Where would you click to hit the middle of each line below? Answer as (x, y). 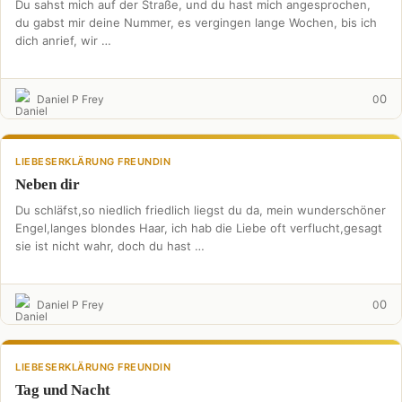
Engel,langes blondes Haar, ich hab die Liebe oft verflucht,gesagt (199, 228)
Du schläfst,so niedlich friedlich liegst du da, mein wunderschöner (201, 210)
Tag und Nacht (63, 390)
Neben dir (48, 184)
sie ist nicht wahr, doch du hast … (110, 246)
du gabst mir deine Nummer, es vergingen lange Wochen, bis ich (196, 22)
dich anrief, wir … (63, 40)
